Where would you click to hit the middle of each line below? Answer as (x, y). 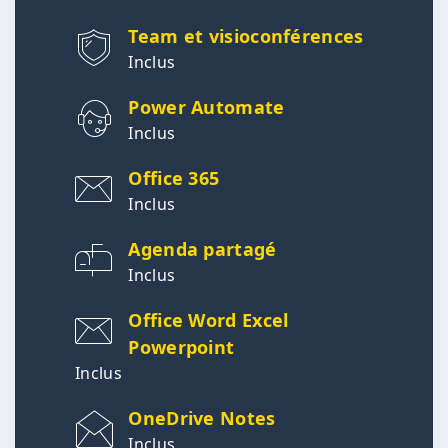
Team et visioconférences (246, 36)
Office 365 (174, 178)
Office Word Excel (208, 320)
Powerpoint (181, 347)
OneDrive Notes (202, 418)
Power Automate (206, 107)
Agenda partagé (202, 249)
